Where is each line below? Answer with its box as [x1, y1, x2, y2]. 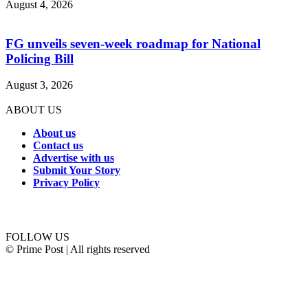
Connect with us [5, 204, 66, 215]
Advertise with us [33, 152, 114, 164]
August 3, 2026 [5, 79, 73, 91]
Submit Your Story [33, 164, 120, 177]
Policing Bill [5, 51, 74, 66]
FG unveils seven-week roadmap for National [5, 36, 261, 51]
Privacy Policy [33, 177, 100, 189]
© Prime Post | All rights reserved [5, 243, 150, 255]
